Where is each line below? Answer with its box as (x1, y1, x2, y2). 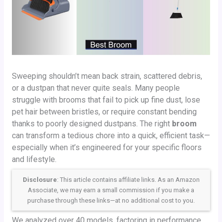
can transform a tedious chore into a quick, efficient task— (11, 130, 210, 140)
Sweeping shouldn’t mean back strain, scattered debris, (11, 71, 202, 81)
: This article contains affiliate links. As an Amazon (56, 175, 200, 183)
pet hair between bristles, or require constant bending (11, 107, 197, 116)
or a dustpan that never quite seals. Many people (11, 83, 180, 93)
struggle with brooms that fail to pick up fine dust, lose (11, 95, 200, 105)
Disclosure (22, 175, 57, 183)
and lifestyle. (11, 154, 56, 164)
